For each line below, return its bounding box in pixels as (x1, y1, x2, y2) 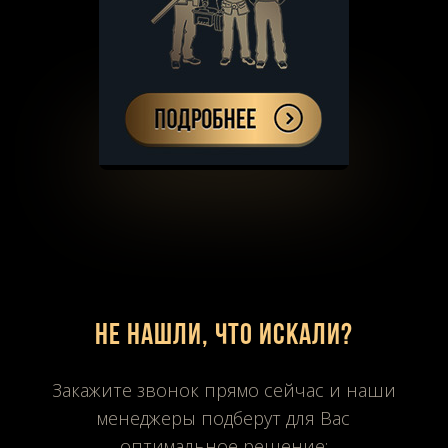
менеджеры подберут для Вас (97, 405, 351, 430)
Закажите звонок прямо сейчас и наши (51, 377, 396, 402)
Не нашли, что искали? (94, 320, 353, 352)
